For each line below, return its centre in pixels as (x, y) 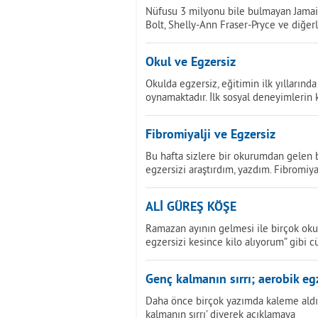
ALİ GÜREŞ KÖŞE (191, 208)
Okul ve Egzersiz (191, 63)
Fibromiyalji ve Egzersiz (210, 135)
